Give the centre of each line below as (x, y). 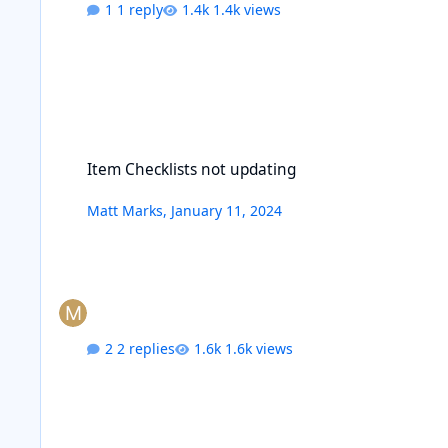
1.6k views (259, 348)
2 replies (146, 348)
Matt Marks (125, 211)
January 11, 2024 (227, 211)
